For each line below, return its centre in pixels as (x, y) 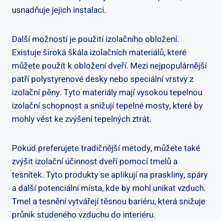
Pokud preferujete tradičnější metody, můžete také (106, 148)
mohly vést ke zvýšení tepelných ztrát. (82, 119)
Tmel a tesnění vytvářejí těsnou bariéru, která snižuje (109, 201)
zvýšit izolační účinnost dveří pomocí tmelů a (95, 161)
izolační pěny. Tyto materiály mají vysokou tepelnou (107, 92)
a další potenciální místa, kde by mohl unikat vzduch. (109, 188)
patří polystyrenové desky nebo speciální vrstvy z (103, 79)
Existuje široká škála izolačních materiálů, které (99, 52)
